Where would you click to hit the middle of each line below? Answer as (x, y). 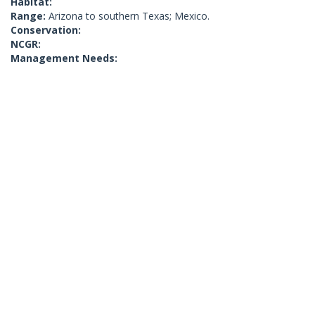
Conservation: (46, 30)
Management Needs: (64, 58)
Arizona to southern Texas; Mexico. (129, 16)
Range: (30, 16)
